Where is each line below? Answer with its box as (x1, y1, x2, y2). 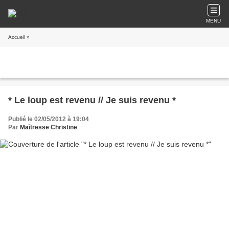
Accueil (8, 34, 25, 40)
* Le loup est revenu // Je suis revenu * (8, 95, 176, 105)
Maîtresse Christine (20, 124, 77, 131)
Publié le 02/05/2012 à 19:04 (8, 116, 89, 123)
